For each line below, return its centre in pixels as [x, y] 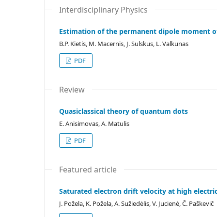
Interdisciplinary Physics [103, 10]
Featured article [88, 170]
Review [72, 90]
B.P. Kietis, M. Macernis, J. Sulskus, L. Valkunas [124, 44]
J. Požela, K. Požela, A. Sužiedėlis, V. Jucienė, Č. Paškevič [136, 203]
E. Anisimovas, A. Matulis [94, 124]
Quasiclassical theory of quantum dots [124, 111]
